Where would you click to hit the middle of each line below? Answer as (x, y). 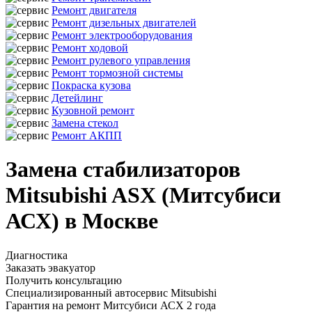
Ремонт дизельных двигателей (124, 23)
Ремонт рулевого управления (121, 60)
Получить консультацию (64, 280)
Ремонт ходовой (90, 48)
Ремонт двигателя (94, 10)
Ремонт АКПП (87, 135)
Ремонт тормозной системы (117, 73)
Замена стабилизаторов (123, 170)
